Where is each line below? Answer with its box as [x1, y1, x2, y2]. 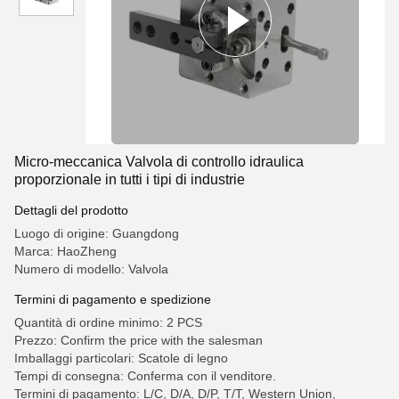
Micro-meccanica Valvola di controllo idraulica [14, 154, 304, 169]
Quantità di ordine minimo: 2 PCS [14, 315, 202, 330]
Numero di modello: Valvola [14, 262, 168, 276]
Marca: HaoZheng [14, 244, 117, 258]
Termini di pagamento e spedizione [14, 292, 211, 306]
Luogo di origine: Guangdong [14, 226, 179, 240]
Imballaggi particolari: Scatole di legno [14, 351, 228, 365]
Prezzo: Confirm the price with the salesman [14, 333, 263, 347]
